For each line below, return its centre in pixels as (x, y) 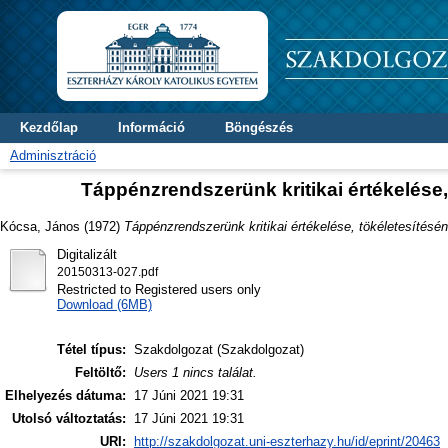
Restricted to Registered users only (158, 289)
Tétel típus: (91, 350)
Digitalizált (86, 254)
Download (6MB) (104, 304)
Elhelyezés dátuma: (65, 396)
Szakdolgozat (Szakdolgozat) (219, 350)
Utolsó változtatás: (69, 419)
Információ (151, 127)
